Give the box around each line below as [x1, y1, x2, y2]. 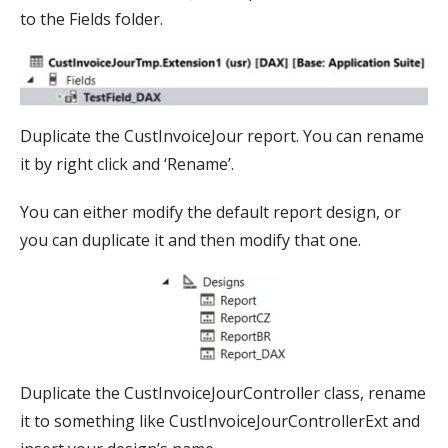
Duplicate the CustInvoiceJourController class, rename [20, 381, 426, 404]
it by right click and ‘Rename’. [20, 152, 234, 175]
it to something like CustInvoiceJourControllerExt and [20, 409, 420, 432]
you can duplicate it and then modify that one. [20, 228, 361, 251]
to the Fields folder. [20, 7, 163, 30]
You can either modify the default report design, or [20, 200, 401, 223]
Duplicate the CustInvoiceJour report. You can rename [20, 124, 424, 147]
